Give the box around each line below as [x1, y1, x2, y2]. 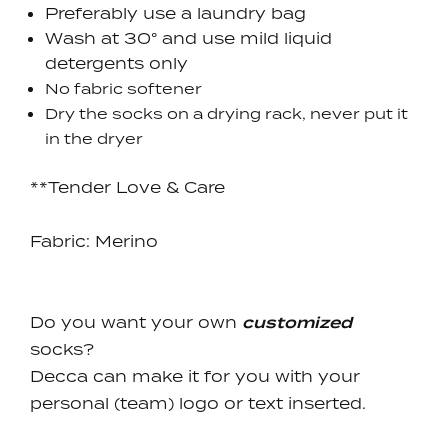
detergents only [45, 53, 188, 74]
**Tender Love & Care [30, 176, 225, 197]
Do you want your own [30, 311, 242, 332]
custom [242, 311, 314, 334]
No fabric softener [45, 79, 202, 99]
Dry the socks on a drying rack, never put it [45, 104, 408, 124]
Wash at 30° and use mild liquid [45, 28, 332, 49]
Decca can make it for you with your [30, 365, 360, 386]
